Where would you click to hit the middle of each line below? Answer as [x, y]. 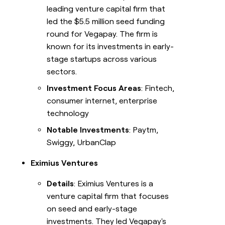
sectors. [62, 72]
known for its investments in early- [110, 47]
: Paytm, [144, 130]
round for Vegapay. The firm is [102, 34]
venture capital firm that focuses [108, 196]
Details [61, 184]
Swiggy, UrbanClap [82, 143]
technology [68, 114]
